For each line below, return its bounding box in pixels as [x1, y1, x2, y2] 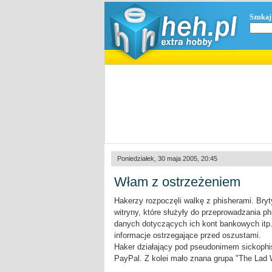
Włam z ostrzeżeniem [114, 174, 240, 189]
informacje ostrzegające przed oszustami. [114, 231, 261, 240]
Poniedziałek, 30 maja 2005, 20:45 [117, 155, 217, 162]
